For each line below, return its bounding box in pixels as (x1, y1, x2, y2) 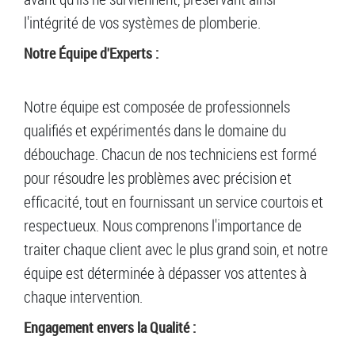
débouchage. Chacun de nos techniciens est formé (24, 143, 317, 166)
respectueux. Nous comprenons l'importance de (24, 215, 302, 237)
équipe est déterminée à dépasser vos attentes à (24, 262, 307, 284)
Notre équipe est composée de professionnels (24, 96, 290, 118)
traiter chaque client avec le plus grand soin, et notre (24, 239, 328, 261)
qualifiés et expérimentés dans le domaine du (24, 120, 286, 142)
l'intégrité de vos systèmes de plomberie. (24, 12, 261, 34)
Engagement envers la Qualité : (24, 318, 196, 338)
